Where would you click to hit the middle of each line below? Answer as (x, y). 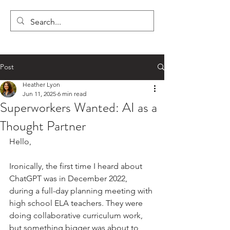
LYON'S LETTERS (82, 20)
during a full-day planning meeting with (82, 190)
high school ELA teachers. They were (77, 203)
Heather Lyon (41, 84)
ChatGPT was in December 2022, (69, 178)
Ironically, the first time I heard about (77, 166)
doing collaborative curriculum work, (77, 215)
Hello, (20, 141)
